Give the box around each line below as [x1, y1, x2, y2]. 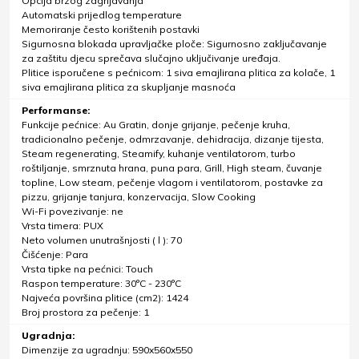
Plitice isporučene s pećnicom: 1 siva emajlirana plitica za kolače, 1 [22, 67, 335, 79]
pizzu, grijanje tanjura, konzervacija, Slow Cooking [22, 191, 256, 204]
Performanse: [22, 104, 90, 117]
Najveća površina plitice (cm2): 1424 [22, 292, 188, 305]
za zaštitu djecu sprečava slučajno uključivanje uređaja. [22, 52, 280, 65]
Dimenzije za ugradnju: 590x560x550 [22, 344, 192, 357]
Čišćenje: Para [22, 248, 88, 261]
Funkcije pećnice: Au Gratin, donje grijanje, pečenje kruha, [22, 119, 290, 131]
